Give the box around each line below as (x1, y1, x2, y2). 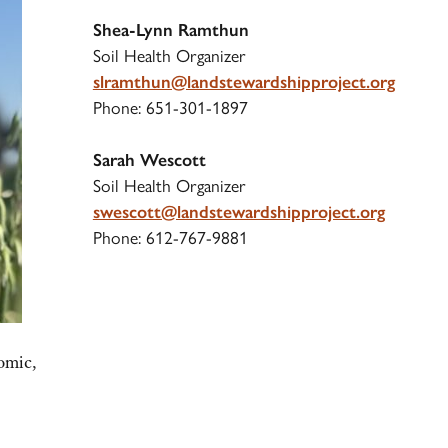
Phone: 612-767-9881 (92, 227, 248, 249)
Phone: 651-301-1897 (92, 96, 248, 118)
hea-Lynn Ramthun (101, 18, 249, 41)
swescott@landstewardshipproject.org (92, 201, 385, 224)
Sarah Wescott (92, 149, 206, 172)
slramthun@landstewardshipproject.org (92, 70, 395, 93)
